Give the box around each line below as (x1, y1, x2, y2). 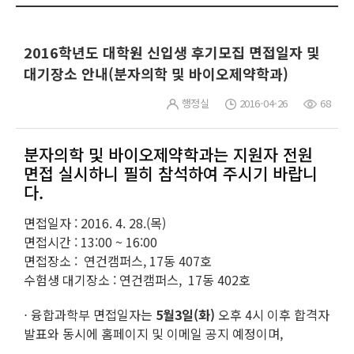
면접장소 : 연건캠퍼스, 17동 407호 (24, 251, 212, 271)
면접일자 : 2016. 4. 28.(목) (24, 213, 166, 233)
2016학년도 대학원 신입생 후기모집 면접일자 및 (24, 42, 320, 63)
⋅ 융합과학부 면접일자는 (24, 305, 156, 325)
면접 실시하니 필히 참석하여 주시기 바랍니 (24, 161, 318, 186)
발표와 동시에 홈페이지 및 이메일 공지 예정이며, (24, 324, 283, 344)
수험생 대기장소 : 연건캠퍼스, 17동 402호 (24, 270, 250, 290)
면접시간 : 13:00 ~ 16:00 (24, 232, 157, 252)
